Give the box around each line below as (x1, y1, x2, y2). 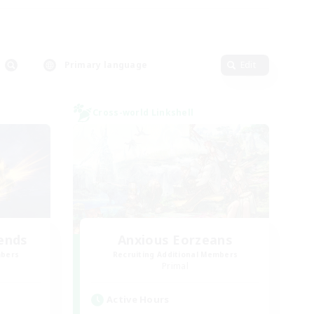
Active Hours (107, 293, 170, 306)
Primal (162, 260, 189, 272)
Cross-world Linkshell (93, 107, 194, 118)
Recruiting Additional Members (112, 250, 238, 259)
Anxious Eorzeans (118, 231, 233, 248)
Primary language (64, 59, 148, 71)
